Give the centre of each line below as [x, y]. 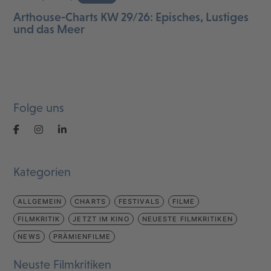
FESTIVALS [139, 201]
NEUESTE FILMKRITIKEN [187, 219]
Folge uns [39, 107]
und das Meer [49, 29]
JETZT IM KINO [101, 219]
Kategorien [42, 171]
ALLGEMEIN [40, 201]
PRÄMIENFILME [82, 236]
